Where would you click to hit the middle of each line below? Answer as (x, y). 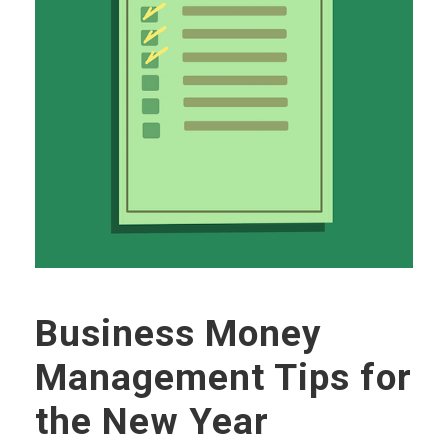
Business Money (178, 333)
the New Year (152, 421)
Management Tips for (223, 377)
